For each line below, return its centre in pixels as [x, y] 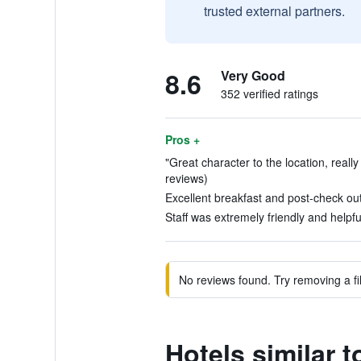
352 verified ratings [269, 93]
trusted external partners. [274, 11]
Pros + [182, 139]
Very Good [253, 75]
